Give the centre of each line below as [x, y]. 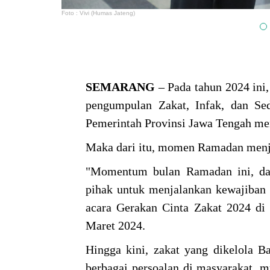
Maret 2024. [115, 226]
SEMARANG [120, 87]
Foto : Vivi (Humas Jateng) [98, 13]
